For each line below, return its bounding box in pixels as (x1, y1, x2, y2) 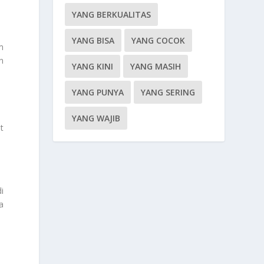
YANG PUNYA (72, 86, 124, 98)
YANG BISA (72, 34, 115, 46)
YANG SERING (141, 86, 196, 98)
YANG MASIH (130, 60, 181, 72)
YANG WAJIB (72, 112, 121, 124)
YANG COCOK (131, 34, 186, 46)
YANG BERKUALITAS (72, 8, 151, 20)
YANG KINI (72, 60, 114, 72)
